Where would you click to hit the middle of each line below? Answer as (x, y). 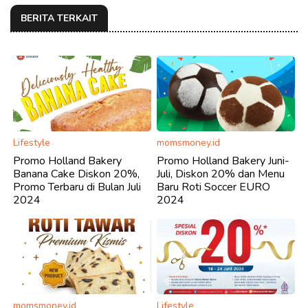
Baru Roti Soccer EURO (213, 187)
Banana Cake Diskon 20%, (76, 174)
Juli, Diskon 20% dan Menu (221, 174)
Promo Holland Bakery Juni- (223, 161)
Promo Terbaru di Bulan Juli (77, 187)
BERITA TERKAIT (59, 18)
